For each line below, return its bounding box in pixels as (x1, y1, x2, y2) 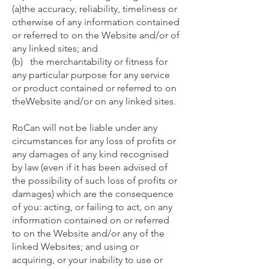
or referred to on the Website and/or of (12, 29, 180, 41)
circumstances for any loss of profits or (12, 135, 176, 147)
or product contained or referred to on (12, 82, 177, 94)
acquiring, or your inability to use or (12, 254, 163, 265)
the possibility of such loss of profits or (12, 175, 177, 186)
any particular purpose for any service (12, 69, 170, 80)
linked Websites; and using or (12, 241, 139, 252)
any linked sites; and (12, 43, 98, 54)
